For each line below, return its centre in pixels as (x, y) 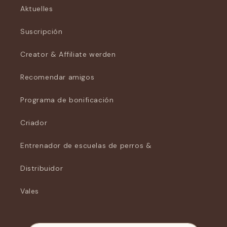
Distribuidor (42, 168)
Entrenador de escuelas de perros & (86, 145)
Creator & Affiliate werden (68, 54)
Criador (34, 123)
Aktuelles (37, 9)
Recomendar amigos (58, 77)
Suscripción (42, 31)
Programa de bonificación (67, 100)
